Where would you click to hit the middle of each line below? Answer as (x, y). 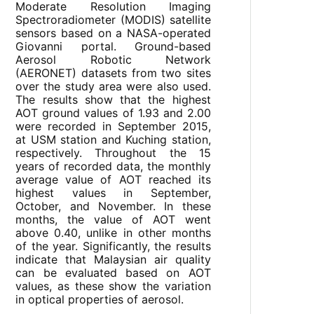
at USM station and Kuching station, (113, 140)
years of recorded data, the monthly (113, 166)
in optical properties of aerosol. (100, 300)
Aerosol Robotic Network (113, 60)
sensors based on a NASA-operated (113, 33)
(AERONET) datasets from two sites (113, 73)
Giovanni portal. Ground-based (113, 47)
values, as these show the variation (113, 286)
